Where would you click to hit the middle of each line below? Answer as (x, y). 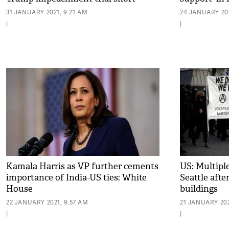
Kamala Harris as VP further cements (82, 166)
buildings (199, 189)
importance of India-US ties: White (76, 178)
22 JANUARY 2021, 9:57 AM (47, 202)
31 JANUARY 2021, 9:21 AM (47, 12)
